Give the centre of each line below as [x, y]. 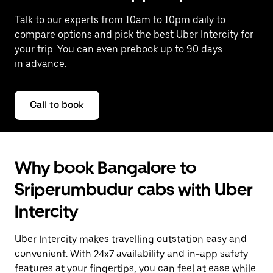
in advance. [41, 64]
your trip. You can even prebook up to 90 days [119, 49]
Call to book [57, 105]
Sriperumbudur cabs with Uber [134, 190]
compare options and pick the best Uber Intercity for [134, 34]
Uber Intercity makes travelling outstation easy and [131, 239]
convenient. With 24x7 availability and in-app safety [131, 254]
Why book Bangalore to [105, 168]
